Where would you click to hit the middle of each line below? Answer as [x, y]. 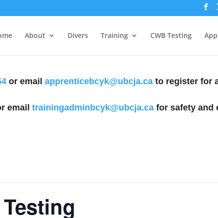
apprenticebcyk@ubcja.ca [100, 81]
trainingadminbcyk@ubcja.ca [93, 108]
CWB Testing [171, 35]
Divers [78, 35]
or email [25, 81]
